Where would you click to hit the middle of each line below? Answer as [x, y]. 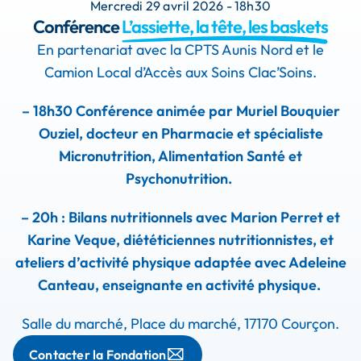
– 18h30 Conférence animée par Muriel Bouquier [180, 111]
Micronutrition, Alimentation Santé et [180, 156]
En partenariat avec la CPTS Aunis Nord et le [180, 50]
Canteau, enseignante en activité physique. [180, 285]
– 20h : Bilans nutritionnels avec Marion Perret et [180, 217]
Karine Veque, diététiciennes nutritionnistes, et [180, 240]
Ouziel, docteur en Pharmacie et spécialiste [180, 133]
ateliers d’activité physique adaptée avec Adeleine [180, 262]
